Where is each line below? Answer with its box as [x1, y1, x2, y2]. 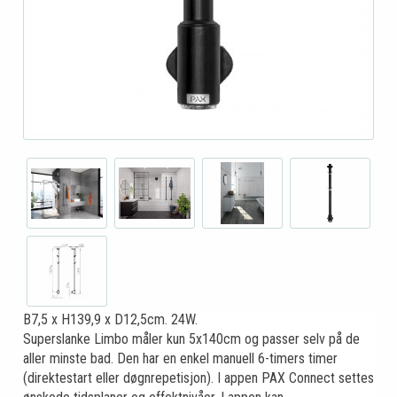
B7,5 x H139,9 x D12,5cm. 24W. [23, 311, 198, 329]
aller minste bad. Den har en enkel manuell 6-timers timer [23, 350, 338, 368]
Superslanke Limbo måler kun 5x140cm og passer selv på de [23, 331, 360, 348]
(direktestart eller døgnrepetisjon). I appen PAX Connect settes [23, 370, 374, 387]
